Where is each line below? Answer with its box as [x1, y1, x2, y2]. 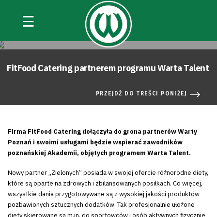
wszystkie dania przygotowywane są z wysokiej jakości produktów [8, 190, 200, 198]
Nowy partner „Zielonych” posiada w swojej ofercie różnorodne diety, [8, 169, 208, 177]
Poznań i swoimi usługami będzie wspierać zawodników [8, 138, 183, 146]
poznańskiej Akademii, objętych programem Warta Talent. [8, 148, 191, 157]
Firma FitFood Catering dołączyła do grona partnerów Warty [8, 127, 197, 136]
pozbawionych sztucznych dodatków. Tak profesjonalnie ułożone [8, 201, 195, 209]
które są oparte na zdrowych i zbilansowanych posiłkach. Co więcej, [8, 179, 202, 187]
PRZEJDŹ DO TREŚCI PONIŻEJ [96, 90, 187, 97]
